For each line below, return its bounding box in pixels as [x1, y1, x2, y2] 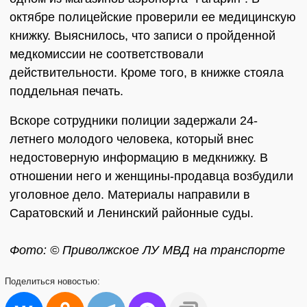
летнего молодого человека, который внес [10, 132, 254, 146]
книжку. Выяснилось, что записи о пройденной [10, 29, 275, 42]
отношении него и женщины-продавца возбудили [10, 169, 293, 183]
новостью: [58, 276, 100, 286]
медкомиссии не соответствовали [10, 47, 204, 61]
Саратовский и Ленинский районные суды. [10, 206, 254, 220]
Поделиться [5, 276, 58, 286]
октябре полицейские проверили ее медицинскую [10, 10, 296, 24]
